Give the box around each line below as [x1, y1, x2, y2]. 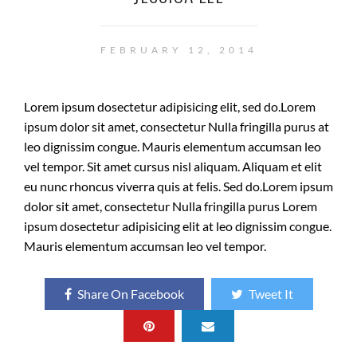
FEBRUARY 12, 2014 [100, 44, 257, 56]
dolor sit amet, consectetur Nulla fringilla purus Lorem [24, 198, 317, 214]
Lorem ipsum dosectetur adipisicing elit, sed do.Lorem [24, 99, 316, 114]
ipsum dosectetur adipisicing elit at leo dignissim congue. [24, 218, 331, 233]
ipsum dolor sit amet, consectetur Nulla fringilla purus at [24, 119, 329, 134]
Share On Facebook [76, 286, 184, 301]
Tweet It [248, 286, 293, 301]
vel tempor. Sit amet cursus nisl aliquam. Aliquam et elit [24, 159, 322, 174]
